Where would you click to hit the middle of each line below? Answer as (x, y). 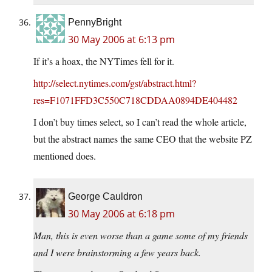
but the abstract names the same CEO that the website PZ (143, 138)
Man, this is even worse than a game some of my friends (141, 235)
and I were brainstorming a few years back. (117, 252)
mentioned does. (65, 155)
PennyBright (95, 22)
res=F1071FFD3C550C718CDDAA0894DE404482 (135, 100)
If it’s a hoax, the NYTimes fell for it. (104, 61)
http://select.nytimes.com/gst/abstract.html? (115, 83)
